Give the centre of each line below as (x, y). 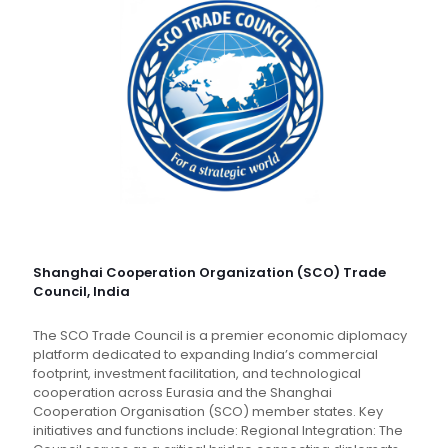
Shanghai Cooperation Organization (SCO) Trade (209, 273)
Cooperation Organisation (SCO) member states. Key (208, 412)
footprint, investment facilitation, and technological (197, 374)
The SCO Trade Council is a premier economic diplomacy (220, 336)
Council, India (81, 292)
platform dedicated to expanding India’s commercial (205, 355)
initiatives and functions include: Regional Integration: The (218, 431)
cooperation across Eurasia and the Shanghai (182, 393)
